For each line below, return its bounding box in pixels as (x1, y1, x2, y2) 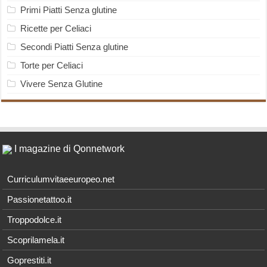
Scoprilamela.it (7, 235, 65, 246)
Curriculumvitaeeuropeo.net (7, 174, 115, 185)
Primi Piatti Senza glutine (20, 5, 117, 15)
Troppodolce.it (7, 215, 62, 225)
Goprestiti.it (7, 255, 52, 266)
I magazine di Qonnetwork (12, 144, 125, 154)
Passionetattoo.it (7, 194, 72, 205)
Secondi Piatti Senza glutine (20, 42, 129, 52)
